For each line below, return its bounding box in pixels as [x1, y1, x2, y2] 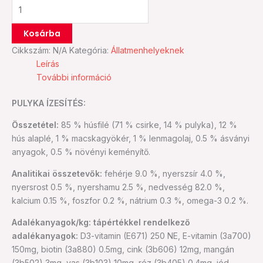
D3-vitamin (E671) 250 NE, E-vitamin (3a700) [78, 230, 251, 241]
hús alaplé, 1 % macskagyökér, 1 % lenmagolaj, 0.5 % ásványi [12, 133, 249, 143]
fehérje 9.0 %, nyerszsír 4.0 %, [102, 168, 225, 178]
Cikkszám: [12, 45, 53, 55]
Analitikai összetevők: [12, 168, 102, 178]
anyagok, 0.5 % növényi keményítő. [12, 146, 150, 157]
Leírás [36, 58, 59, 69]
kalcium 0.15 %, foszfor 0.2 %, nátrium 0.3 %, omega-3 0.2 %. [12, 195, 248, 205]
